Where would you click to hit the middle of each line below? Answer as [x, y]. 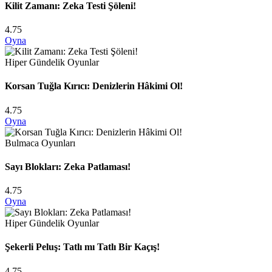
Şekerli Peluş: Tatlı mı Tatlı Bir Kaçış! [82, 247]
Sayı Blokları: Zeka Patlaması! [68, 166]
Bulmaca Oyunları [40, 143]
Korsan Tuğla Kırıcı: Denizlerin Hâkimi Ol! [94, 86]
